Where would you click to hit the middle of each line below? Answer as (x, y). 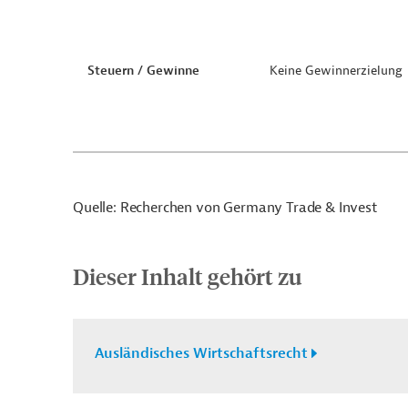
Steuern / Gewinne (143, 71)
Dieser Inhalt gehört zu (187, 276)
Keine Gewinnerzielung (336, 71)
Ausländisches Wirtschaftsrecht (201, 353)
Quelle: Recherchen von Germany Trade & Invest (225, 208)
